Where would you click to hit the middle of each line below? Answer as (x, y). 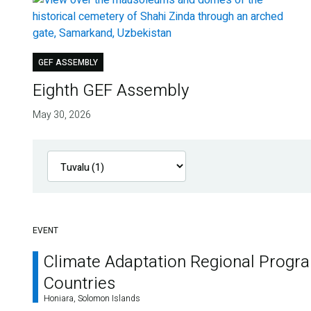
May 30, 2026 (61, 115)
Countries (79, 284)
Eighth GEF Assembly (110, 91)
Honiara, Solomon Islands (92, 299)
